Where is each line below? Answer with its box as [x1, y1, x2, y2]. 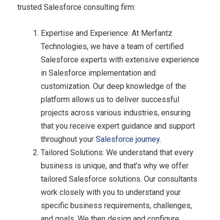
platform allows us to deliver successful [41, 94, 179, 104]
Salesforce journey [96, 134, 160, 144]
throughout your [41, 134, 96, 144]
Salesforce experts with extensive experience [41, 55, 199, 64]
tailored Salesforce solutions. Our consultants [41, 174, 197, 184]
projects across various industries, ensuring [41, 108, 191, 117]
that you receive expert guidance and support [41, 121, 195, 131]
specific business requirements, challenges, [41, 200, 192, 210]
